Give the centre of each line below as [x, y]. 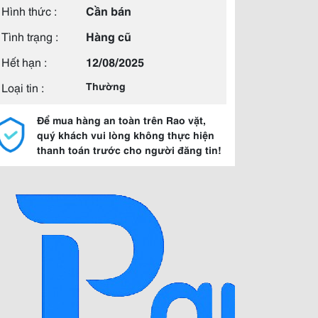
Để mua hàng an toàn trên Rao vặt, [121, 120]
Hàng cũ [109, 36]
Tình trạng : [30, 36]
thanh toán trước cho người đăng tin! [129, 150]
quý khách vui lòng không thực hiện [126, 135]
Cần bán [109, 10]
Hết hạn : [24, 61]
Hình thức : [29, 10]
